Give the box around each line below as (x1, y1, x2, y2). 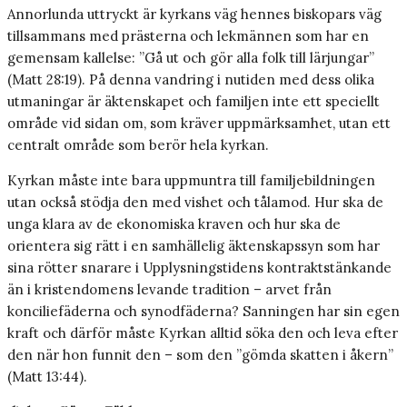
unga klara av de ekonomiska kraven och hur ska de (7, 215, 341, 233)
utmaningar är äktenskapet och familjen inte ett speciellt (7, 93, 380, 111)
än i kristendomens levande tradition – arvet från (7, 281, 332, 299)
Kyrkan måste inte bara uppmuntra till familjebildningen (7, 172, 375, 190)
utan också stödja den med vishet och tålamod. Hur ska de (7, 194, 383, 212)
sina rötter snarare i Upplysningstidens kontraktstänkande (7, 259, 392, 277)
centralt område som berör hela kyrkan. (7, 136, 269, 154)
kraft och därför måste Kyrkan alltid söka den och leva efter (7, 324, 398, 342)
